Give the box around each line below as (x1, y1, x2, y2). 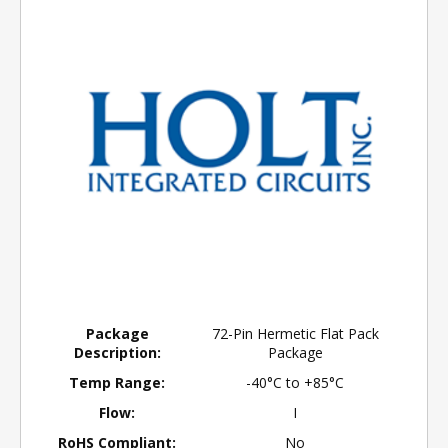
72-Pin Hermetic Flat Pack (211, 324, 379, 343)
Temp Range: (69, 373, 165, 392)
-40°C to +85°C (246, 373, 344, 392)
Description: (73, 343, 161, 362)
